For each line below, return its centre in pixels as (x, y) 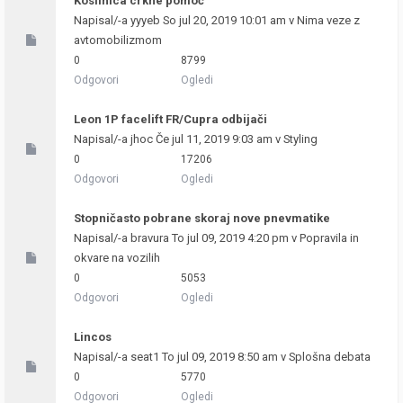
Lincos (93, 337)
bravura (150, 238)
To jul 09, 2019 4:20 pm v (234, 238)
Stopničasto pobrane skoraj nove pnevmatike (202, 218)
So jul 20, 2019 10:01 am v (228, 20)
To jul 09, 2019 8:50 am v (224, 357)
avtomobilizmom (118, 40)
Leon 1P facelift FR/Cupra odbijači (170, 119)
